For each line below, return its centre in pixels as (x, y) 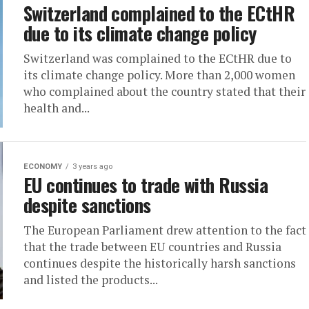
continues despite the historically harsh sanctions (160, 263)
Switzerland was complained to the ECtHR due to (158, 58)
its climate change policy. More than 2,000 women (159, 75)
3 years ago (92, 167)
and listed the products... (91, 280)
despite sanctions (87, 205)
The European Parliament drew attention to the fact (165, 230)
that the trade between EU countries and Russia (152, 247)
